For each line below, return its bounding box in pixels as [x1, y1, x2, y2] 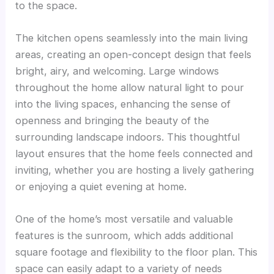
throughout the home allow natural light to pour [15, 81, 245, 94]
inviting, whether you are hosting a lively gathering [15, 163, 254, 176]
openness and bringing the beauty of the [15, 114, 210, 127]
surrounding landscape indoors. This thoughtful [15, 130, 240, 143]
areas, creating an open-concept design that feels [15, 48, 252, 61]
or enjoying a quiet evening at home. [15, 180, 187, 193]
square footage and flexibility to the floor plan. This [15, 246, 258, 259]
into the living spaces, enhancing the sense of [15, 97, 231, 110]
